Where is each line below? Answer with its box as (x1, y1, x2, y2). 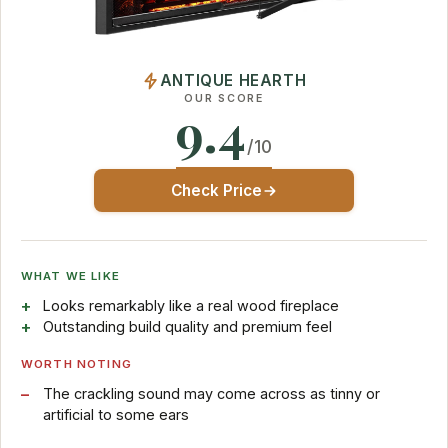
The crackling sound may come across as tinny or (42, 385, 380, 403)
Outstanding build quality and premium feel (42, 318, 332, 336)
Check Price (170, 181, 262, 201)
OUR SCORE (184, 92, 264, 106)
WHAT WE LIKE (21, 269, 120, 284)
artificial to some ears (42, 406, 189, 424)
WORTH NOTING (21, 357, 132, 372)
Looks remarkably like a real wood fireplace (42, 297, 339, 315)
